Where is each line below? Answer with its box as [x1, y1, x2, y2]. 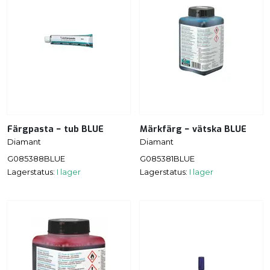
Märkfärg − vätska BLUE [140, 123, 246, 135]
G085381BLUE [140, 154, 195, 164]
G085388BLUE [7, 154, 65, 164]
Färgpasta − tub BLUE [7, 123, 104, 135]
